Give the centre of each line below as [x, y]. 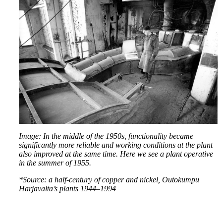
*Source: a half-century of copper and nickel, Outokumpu [109, 179]
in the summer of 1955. [55, 163]
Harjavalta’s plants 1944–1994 [67, 188]
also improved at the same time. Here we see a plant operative [116, 154]
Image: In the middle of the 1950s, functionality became [106, 136]
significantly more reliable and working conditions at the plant [116, 145]
